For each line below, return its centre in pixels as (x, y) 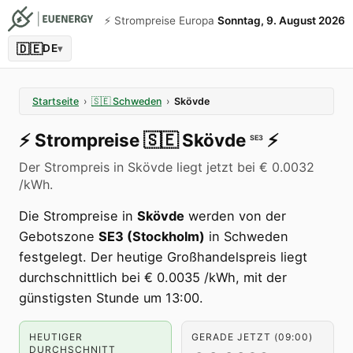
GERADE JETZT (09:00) (252, 337)
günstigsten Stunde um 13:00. (111, 298)
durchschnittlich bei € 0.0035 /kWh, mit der (153, 277)
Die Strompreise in (78, 216)
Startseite (56, 101)
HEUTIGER (56, 337)
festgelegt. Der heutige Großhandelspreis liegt (163, 257)
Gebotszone (59, 236)
